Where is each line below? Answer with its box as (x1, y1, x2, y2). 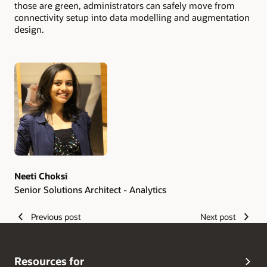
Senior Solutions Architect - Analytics (14, 183, 166, 195)
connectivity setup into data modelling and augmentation (14, 11, 250, 24)
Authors (14, 80, 58, 95)
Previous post (30, 211, 81, 223)
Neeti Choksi (14, 170, 67, 182)
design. (14, 23, 44, 36)
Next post (200, 211, 237, 223)
